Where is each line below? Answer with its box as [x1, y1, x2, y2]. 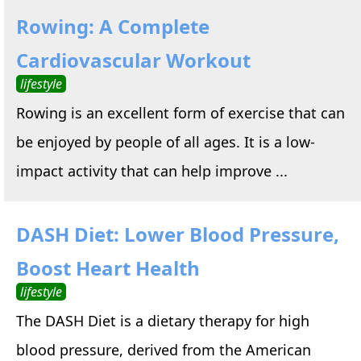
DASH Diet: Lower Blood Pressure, [16, 220, 339, 247]
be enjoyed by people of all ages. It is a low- [16, 131, 315, 151]
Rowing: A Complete [16, 12, 210, 39]
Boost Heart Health [16, 254, 200, 281]
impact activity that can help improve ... [16, 160, 288, 180]
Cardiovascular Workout [16, 46, 251, 73]
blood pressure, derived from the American [16, 339, 311, 359]
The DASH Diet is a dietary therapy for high [16, 310, 309, 330]
